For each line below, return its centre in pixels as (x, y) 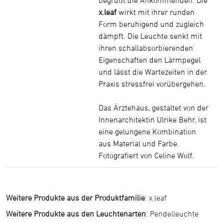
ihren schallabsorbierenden (146, 48)
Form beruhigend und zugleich (152, 24)
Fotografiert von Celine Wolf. (146, 155)
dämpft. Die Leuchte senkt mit (151, 36)
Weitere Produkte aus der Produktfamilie (75, 197)
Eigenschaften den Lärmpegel (150, 59)
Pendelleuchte (174, 213)
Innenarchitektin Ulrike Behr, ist (153, 119)
